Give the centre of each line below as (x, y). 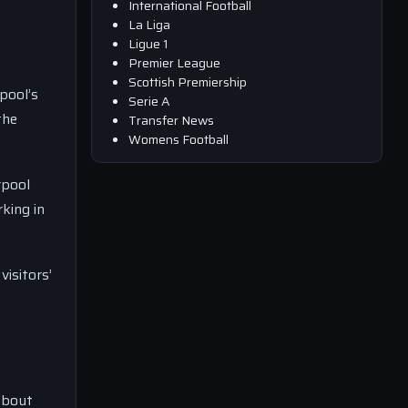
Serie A (149, 101)
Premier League (174, 62)
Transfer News (171, 120)
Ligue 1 (148, 43)
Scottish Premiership (188, 82)
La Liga (149, 24)
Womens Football (178, 139)
